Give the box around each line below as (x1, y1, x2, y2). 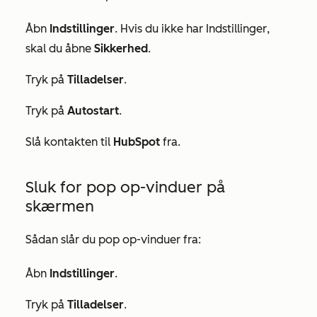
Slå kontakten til (25, 135, 113, 149)
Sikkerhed (94, 42, 148, 55)
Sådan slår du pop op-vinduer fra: (25, 233, 201, 246)
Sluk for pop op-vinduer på (25, 178, 225, 197)
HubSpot (113, 135, 160, 149)
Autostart (67, 104, 119, 117)
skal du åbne (25, 42, 94, 55)
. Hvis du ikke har (115, 22, 206, 35)
